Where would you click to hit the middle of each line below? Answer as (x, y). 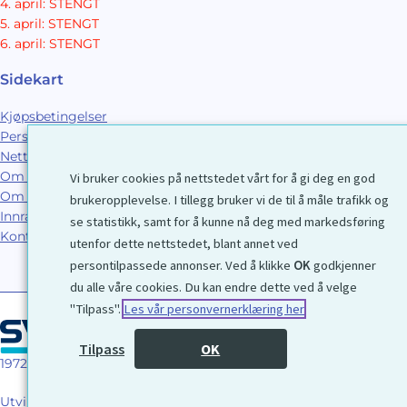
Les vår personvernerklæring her (214, 309)
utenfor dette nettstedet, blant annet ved (184, 243)
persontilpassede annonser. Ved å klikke (182, 265)
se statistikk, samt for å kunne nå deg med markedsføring (228, 222)
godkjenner (343, 265)
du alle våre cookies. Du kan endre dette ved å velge (213, 287)
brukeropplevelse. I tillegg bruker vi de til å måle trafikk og (229, 200)
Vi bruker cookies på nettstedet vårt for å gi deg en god (223, 178)
